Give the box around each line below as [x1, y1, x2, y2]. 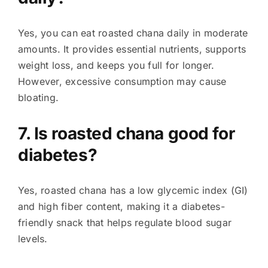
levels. [17, 233, 48, 245]
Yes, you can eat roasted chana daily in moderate [17, 27, 248, 39]
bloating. [17, 92, 59, 104]
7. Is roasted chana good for [17, 123, 235, 144]
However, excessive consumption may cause [17, 75, 227, 88]
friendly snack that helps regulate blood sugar [17, 217, 232, 229]
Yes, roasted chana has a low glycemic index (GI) [17, 184, 248, 197]
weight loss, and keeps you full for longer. [17, 59, 215, 72]
